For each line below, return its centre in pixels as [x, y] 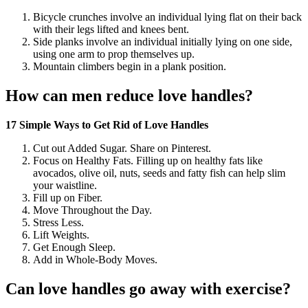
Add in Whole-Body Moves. [95, 260]
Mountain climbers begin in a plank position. [130, 67]
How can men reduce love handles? [129, 96]
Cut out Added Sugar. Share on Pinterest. [122, 148]
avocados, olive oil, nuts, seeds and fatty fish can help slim [159, 173]
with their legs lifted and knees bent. [111, 30]
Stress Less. [58, 223]
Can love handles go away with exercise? [148, 289]
